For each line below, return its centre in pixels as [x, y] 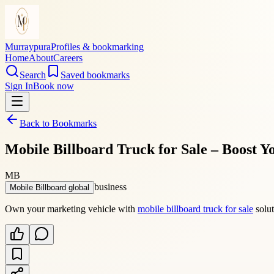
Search [33, 75]
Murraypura [28, 47]
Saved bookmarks [95, 75]
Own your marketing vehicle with [71, 209]
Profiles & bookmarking [97, 47]
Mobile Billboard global [50, 187]
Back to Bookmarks [58, 123]
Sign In [19, 86]
